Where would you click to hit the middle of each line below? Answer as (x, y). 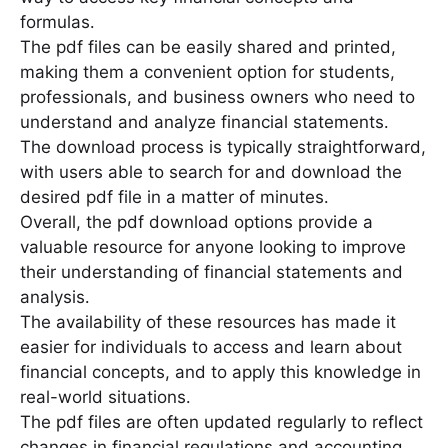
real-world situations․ (105, 397)
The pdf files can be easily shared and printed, (208, 47)
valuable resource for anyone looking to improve (213, 247)
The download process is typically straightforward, (223, 147)
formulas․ (57, 22)
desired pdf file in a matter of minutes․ (174, 197)
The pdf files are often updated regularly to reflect (221, 422)
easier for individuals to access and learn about (211, 347)
